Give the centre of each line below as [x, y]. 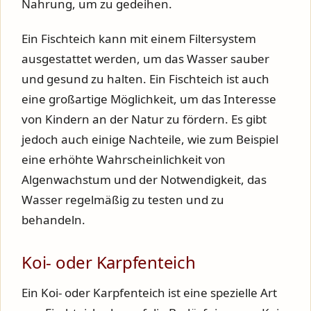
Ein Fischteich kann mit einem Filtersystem [139, 39]
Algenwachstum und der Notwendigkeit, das [144, 179]
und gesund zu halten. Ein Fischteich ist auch [145, 79]
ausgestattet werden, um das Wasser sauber [145, 59]
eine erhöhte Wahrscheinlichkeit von [124, 159]
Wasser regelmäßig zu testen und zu [123, 200]
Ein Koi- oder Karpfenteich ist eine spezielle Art [149, 293]
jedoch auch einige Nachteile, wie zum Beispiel [150, 139]
